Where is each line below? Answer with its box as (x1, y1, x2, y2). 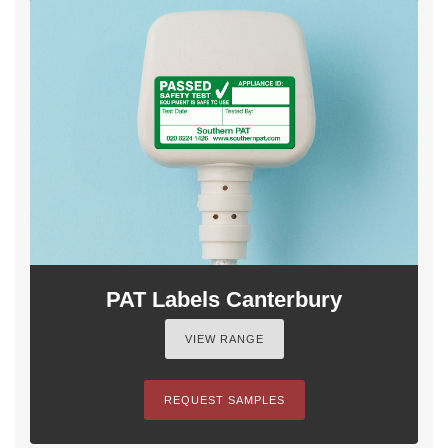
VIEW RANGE (184, 332, 264, 345)
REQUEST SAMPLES (163, 393, 285, 406)
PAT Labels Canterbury (106, 286, 342, 312)
